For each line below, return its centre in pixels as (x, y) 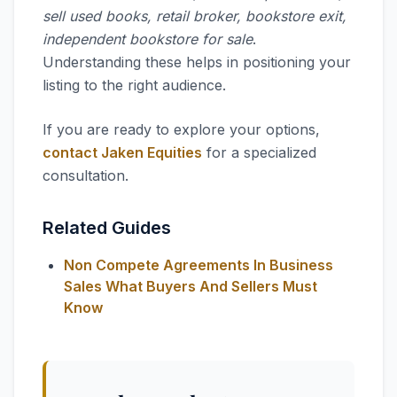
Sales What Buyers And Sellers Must (191, 286)
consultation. (86, 175)
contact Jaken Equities (122, 152)
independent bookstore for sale (148, 39)
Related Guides (107, 228)
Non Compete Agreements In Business (198, 265)
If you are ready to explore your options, (181, 129)
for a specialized (259, 152)
